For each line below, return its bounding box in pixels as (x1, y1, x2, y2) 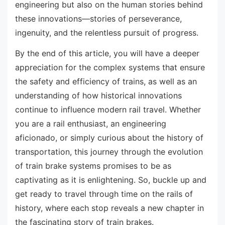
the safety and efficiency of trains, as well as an (15, 76, 197, 87)
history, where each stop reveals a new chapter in (15, 203, 204, 213)
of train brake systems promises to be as (15, 161, 171, 171)
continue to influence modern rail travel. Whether (15, 104, 201, 115)
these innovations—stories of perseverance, (15, 13, 182, 24)
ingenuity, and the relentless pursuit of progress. (15, 27, 198, 38)
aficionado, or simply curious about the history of (15, 133, 203, 143)
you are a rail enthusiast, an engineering (15, 119, 166, 129)
